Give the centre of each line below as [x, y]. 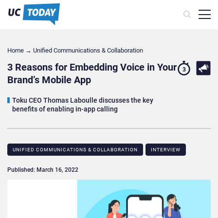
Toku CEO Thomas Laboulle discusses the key [83, 100]
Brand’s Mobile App [49, 80]
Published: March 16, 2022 [43, 170]
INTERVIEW [166, 150]
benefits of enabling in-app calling [65, 109]
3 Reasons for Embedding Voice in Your [92, 67]
